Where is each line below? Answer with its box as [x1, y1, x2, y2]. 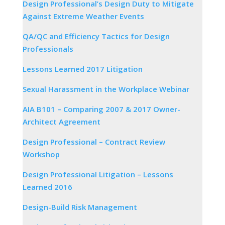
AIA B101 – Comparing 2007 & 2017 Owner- [22, 103, 180, 114]
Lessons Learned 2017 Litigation [22, 63, 143, 74]
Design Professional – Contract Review [22, 136, 165, 147]
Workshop [22, 149, 60, 159]
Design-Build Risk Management [22, 201, 137, 212]
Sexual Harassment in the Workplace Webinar [22, 83, 189, 94]
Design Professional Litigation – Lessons [22, 169, 173, 179]
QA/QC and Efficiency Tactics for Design [22, 31, 170, 41]
